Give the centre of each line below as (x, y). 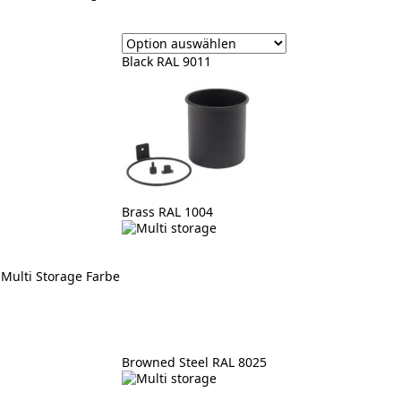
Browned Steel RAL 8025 (194, 362)
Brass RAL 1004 (167, 211)
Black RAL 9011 (166, 61)
